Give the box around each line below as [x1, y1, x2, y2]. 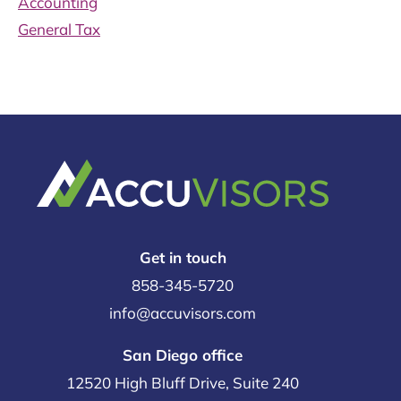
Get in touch [139, 247, 226, 267]
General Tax [18, 19, 100, 38]
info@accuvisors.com [109, 303, 256, 322]
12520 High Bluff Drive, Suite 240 [66, 372, 299, 392]
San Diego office [123, 345, 243, 364]
